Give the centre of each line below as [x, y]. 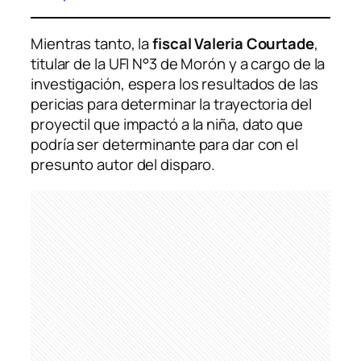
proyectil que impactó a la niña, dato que [167, 124]
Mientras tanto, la [92, 43]
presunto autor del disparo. [123, 164]
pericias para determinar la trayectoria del [171, 104]
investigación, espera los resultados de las [174, 83]
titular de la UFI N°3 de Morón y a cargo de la [178, 63]
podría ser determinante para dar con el [165, 144]
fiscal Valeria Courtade [233, 43]
